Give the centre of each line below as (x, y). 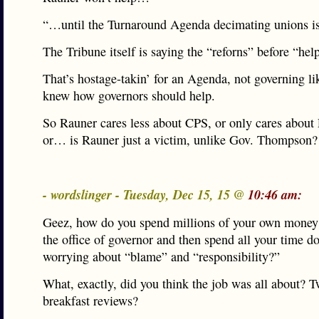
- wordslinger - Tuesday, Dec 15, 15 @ (145, 194)
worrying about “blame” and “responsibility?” (161, 256)
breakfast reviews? (90, 300)
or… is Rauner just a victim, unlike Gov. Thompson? (180, 140)
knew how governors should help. (129, 95)
